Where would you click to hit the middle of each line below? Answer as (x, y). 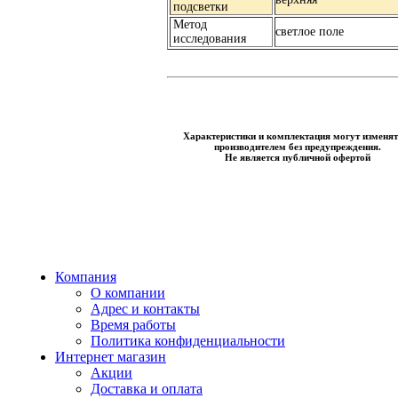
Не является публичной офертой (298, 157)
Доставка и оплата (146, 389)
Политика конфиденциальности (187, 341)
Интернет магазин (110, 357)
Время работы (133, 325)
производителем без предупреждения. (298, 146)
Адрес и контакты (145, 309)
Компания (85, 277)
